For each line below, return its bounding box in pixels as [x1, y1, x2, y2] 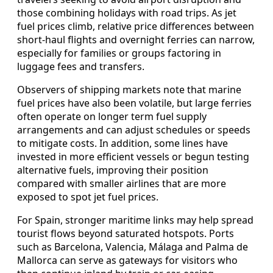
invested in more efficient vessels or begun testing [17, 150, 249, 164]
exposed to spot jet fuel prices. [17, 190, 158, 204]
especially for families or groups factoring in [17, 46, 221, 60]
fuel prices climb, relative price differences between [17, 19, 254, 34]
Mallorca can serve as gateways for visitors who [17, 253, 238, 268]
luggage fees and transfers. [17, 60, 144, 74]
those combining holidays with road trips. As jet [17, 6, 236, 20]
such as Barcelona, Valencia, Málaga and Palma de [17, 240, 248, 254]
